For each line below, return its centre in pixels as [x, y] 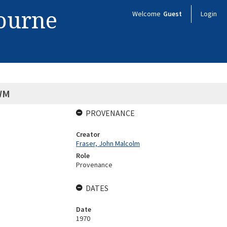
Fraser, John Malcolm [108, 143]
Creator [88, 134]
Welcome [147, 14]
